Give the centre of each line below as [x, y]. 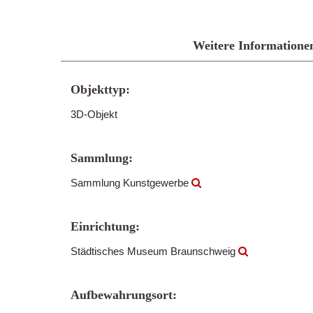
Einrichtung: [105, 226]
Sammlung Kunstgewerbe [131, 183]
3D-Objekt [94, 114]
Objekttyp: [100, 89]
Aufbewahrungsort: [124, 295]
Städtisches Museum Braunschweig [154, 251]
